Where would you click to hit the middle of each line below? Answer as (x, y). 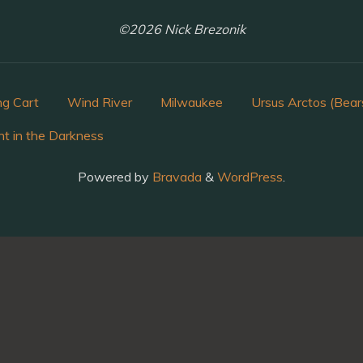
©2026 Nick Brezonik (181, 30)
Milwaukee (192, 102)
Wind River (100, 102)
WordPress (250, 177)
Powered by (113, 177)
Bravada (175, 177)
